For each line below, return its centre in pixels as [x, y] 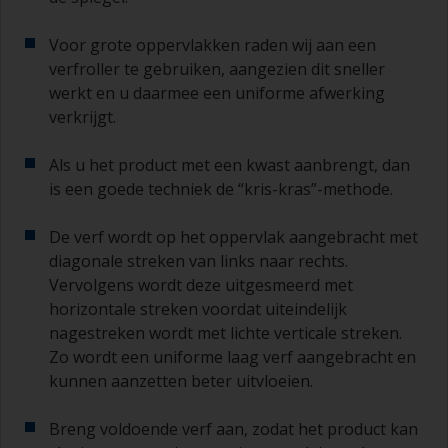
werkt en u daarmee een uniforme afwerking [217, 93]
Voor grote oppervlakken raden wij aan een [212, 45]
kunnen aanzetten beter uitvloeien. [181, 381]
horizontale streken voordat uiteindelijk [198, 309]
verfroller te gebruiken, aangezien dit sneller [217, 69]
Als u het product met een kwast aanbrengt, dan [229, 165]
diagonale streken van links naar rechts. [198, 261]
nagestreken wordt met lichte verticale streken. [225, 333]
